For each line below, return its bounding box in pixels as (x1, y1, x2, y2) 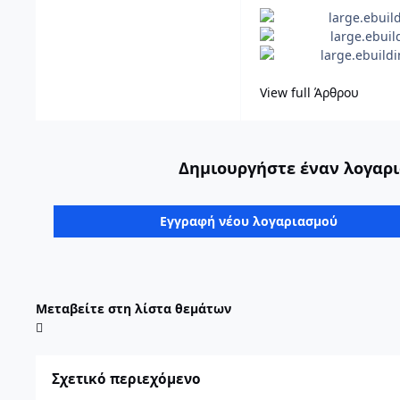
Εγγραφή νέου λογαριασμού (159, 212, 337, 230)
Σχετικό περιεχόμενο (52, 370, 202, 389)
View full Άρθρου (260, 83, 359, 101)
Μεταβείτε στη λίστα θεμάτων (36, 299, 231, 317)
